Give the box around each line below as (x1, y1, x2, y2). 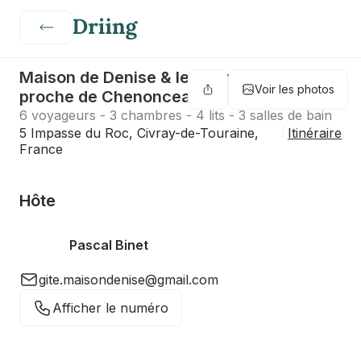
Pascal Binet (69, 237, 148, 253)
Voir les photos (255, 82, 334, 96)
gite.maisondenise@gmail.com (39, 272, 218, 288)
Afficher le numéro (52, 300, 168, 316)
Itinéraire (288, 125, 342, 141)
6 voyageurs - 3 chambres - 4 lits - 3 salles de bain (19, 107, 332, 123)
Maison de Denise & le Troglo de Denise (19, 68, 325, 87)
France (19, 141, 63, 157)
